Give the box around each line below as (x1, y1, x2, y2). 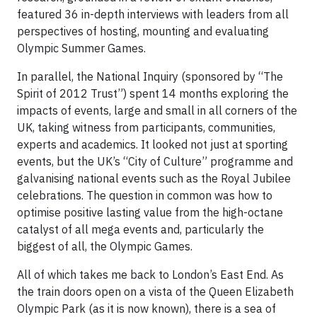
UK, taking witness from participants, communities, (17, 120, 275, 134)
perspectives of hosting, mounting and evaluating (17, 24, 269, 38)
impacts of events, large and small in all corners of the (17, 103, 297, 117)
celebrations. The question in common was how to (17, 188, 272, 202)
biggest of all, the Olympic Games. (17, 239, 192, 253)
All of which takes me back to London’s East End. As (17, 267, 284, 282)
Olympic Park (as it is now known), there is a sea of (17, 301, 276, 316)
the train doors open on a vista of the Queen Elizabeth (17, 284, 294, 299)
